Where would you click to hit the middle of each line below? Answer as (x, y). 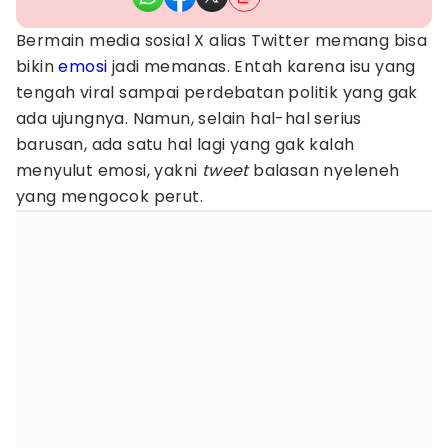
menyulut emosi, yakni (109, 170)
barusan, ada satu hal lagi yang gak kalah (185, 144)
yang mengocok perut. (109, 196)
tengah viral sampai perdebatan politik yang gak (217, 92)
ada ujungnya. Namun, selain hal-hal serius (189, 118)
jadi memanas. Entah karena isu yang (261, 66)
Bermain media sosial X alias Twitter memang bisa (222, 40)
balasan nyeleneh (324, 170)
